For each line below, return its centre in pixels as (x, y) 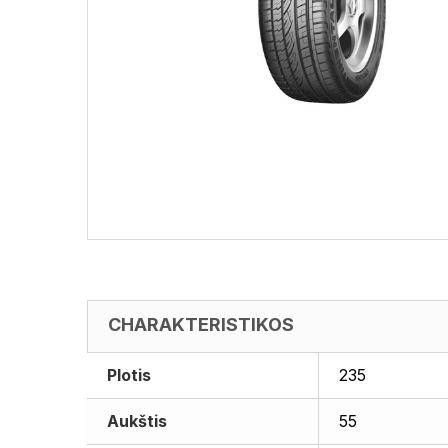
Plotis (129, 375)
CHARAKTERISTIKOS (201, 324)
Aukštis (137, 421)
